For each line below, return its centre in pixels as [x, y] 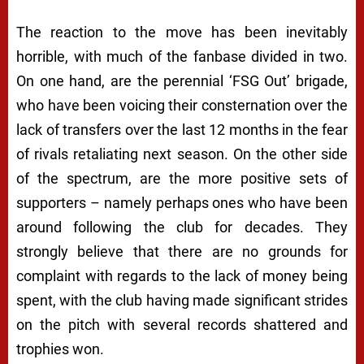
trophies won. [60, 349]
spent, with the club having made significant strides [182, 301]
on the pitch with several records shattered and [182, 325]
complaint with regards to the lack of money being [182, 276]
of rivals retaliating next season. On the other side [182, 154]
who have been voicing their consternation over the [182, 106]
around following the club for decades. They [182, 227]
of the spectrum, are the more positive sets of [182, 179]
